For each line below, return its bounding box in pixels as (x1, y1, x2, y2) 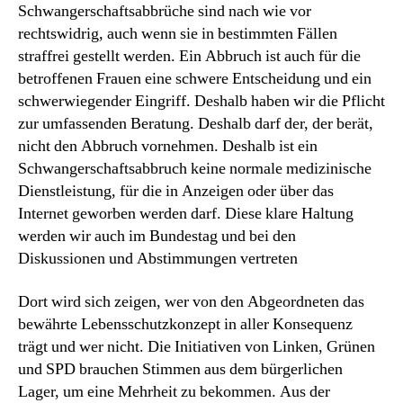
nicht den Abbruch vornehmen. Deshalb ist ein (18, 136, 318, 157)
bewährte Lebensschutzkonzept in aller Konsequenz (18, 313, 353, 335)
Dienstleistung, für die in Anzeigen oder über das (18, 181, 334, 201)
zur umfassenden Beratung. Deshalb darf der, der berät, (18, 113, 373, 134)
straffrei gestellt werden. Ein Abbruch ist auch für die (18, 46, 361, 67)
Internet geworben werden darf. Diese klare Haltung (18, 203, 354, 224)
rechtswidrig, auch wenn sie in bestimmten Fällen (18, 23, 337, 44)
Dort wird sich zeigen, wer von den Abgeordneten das (18, 291, 364, 312)
